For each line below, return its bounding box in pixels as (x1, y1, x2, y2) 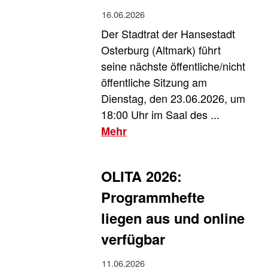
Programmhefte (100, 187, 205, 208)
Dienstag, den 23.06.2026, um (100, 90, 245, 106)
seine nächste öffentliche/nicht (100, 58, 245, 74)
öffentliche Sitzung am (100, 74, 207, 90)
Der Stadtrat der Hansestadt (100, 26, 235, 41)
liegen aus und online (100, 208, 245, 229)
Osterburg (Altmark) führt (100, 42, 221, 57)
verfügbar (100, 229, 165, 249)
